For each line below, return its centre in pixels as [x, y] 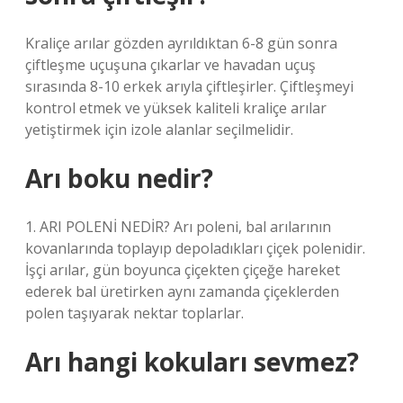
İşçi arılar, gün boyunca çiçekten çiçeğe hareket [183, 270]
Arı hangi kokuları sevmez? [192, 362]
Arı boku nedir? [119, 178]
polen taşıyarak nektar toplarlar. [134, 313]
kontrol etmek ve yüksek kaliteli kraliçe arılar [176, 108]
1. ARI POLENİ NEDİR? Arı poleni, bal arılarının [178, 227]
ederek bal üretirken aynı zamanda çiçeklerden [182, 291]
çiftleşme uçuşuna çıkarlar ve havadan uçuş [170, 65]
